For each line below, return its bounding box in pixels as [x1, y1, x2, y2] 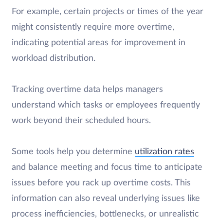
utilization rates [135, 147, 194, 156]
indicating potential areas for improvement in [12, 38, 185, 47]
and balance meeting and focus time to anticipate [12, 163, 202, 172]
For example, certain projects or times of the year [12, 7, 203, 16]
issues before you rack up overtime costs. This [12, 178, 191, 187]
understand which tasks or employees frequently [12, 100, 200, 109]
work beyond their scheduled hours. [12, 116, 153, 125]
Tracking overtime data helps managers [12, 85, 163, 94]
